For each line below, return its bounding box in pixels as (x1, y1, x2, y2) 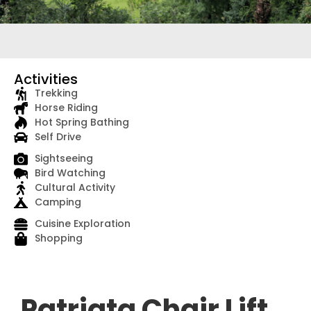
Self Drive (35, 130, 81, 144)
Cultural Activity (35, 180, 115, 195)
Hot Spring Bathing (35, 115, 129, 130)
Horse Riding (35, 101, 98, 115)
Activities (14, 69, 78, 90)
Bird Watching (35, 166, 106, 180)
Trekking (35, 86, 78, 101)
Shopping (35, 231, 83, 246)
